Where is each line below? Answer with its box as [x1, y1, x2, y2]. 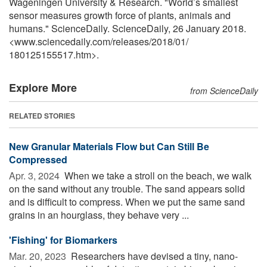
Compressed [9, 152, 67, 166]
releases [113, 34, 149, 48]
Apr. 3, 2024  [9, 168, 62, 182]
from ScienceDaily [190, 84, 258, 97]
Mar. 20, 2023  [9, 249, 69, 263]
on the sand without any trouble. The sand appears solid [9, 181, 245, 195]
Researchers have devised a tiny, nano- [69, 249, 238, 263]
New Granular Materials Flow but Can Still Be [9, 139, 209, 153]
